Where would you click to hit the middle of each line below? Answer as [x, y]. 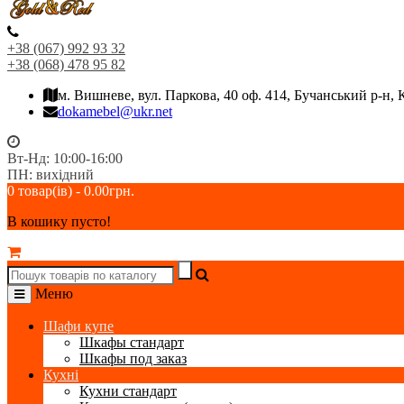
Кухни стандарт [128, 390]
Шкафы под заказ [133, 358]
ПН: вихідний [50, 174]
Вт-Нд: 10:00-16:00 [65, 158]
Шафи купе [78, 326]
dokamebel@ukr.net [115, 111]
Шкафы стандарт [132, 342]
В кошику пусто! [59, 221]
